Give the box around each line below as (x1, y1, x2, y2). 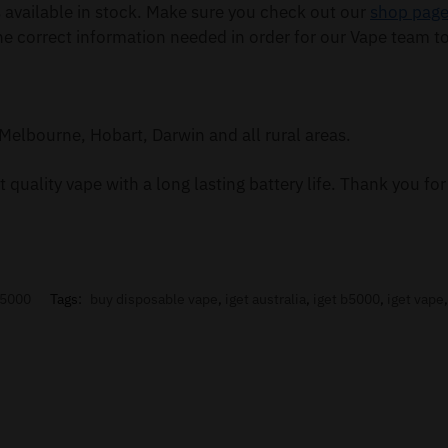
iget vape (386, 290, 444, 309)
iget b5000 (312, 290, 380, 309)
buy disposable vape (89, 290, 218, 309)
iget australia (224, 290, 306, 309)
